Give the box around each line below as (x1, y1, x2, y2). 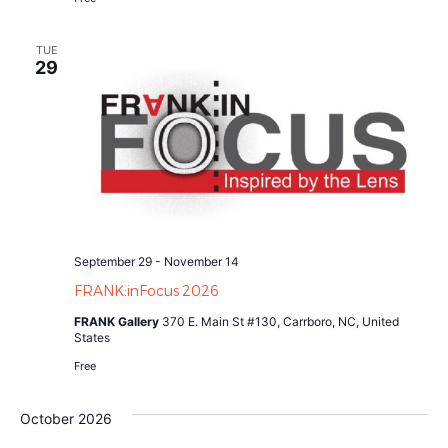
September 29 (73, 253, 152, 269)
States (73, 329, 110, 345)
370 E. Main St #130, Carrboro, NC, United (161, 313, 399, 329)
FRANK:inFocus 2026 (73, 281, 219, 300)
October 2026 (19, 409, 112, 427)
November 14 (163, 253, 239, 269)
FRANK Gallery (73, 313, 162, 329)
